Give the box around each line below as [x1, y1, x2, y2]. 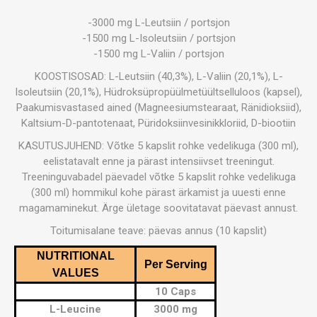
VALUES [52, 267, 99, 279]
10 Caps [155, 285, 196, 298]
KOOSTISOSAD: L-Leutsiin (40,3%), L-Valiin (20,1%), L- [34, 70, 283, 83]
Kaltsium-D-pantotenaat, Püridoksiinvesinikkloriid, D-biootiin [21, 117, 296, 129]
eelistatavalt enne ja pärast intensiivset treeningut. [42, 155, 275, 168]
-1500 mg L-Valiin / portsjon [93, 47, 224, 60]
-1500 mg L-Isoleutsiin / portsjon [81, 32, 236, 45]
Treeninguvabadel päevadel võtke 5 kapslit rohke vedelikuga [21, 171, 296, 183]
